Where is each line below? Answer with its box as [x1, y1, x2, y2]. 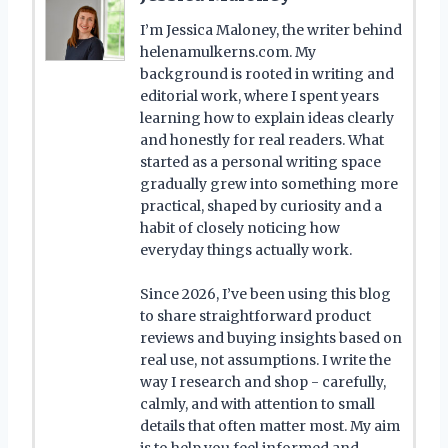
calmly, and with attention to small [140, 394, 375, 413]
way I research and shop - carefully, [140, 372, 386, 391]
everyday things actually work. [140, 240, 352, 259]
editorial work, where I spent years [140, 86, 379, 105]
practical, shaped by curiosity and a [140, 196, 382, 215]
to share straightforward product [140, 306, 371, 325]
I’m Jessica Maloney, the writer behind [140, 20, 402, 39]
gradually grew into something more [140, 174, 398, 193]
